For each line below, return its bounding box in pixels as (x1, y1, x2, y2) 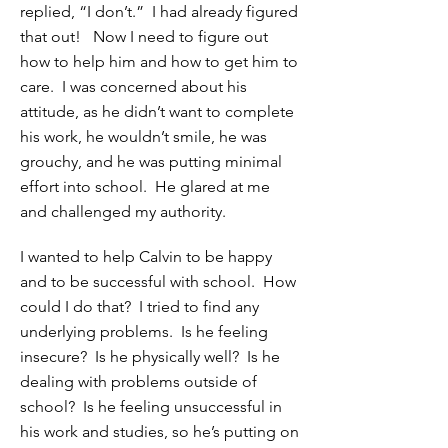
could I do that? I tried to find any (20, 297, 259, 316)
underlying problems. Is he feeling (20, 322, 268, 341)
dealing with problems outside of (20, 372, 257, 391)
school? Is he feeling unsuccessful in (20, 397, 282, 416)
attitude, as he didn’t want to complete (20, 102, 294, 121)
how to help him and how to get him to (20, 52, 298, 71)
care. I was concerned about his (20, 77, 247, 96)
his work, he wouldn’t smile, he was (20, 127, 267, 146)
